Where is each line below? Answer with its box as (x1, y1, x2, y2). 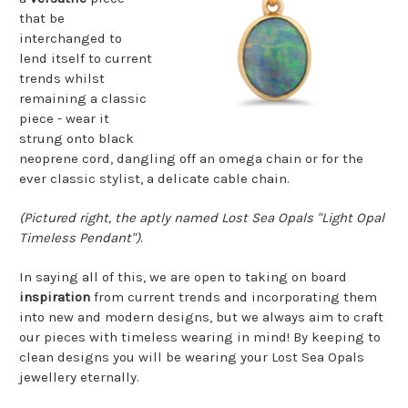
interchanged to (19, 29, 122, 46)
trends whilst (19, 69, 105, 87)
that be (19, 9, 65, 26)
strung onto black (19, 129, 134, 147)
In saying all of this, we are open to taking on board (19, 268, 347, 285)
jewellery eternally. (19, 368, 139, 385)
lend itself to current (19, 49, 152, 66)
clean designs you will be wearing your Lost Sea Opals (19, 348, 364, 365)
